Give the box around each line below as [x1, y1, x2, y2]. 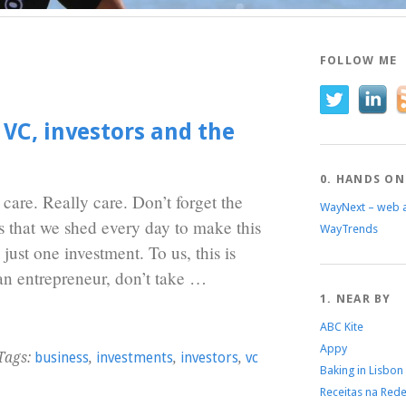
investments [95, 349, 173, 366]
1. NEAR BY [319, 291, 391, 305]
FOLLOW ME [319, 53, 398, 67]
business [34, 349, 89, 366]
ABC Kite [319, 319, 363, 333]
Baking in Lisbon [319, 362, 403, 377]
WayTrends [319, 221, 378, 236]
